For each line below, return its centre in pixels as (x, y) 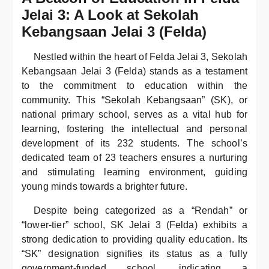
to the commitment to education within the (134, 86)
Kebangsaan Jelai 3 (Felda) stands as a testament (134, 71)
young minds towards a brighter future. (105, 186)
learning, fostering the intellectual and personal (134, 129)
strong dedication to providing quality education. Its (134, 239)
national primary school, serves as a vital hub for (134, 114)
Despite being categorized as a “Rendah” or (141, 210)
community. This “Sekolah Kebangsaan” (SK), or (134, 100)
